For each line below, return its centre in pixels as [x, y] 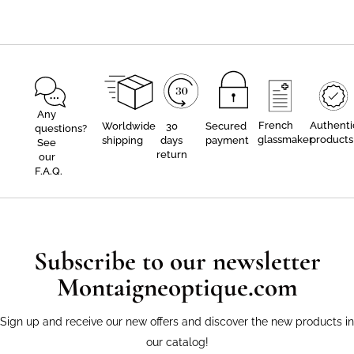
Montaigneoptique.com [177, 288]
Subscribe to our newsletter [177, 262]
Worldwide [128, 126]
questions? [61, 129]
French [276, 126]
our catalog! [177, 343]
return [171, 155]
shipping [122, 141]
